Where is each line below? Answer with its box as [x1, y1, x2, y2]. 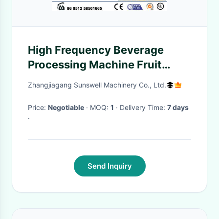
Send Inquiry [87, 161, 132, 171]
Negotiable [48, 103, 84, 111]
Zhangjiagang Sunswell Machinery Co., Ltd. [28, 81, 166, 89]
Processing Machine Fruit [28, 58, 162, 71]
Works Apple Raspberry [28, 73, 152, 86]
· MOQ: [90, 103, 110, 111]
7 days [167, 103, 189, 111]
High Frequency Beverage [28, 44, 164, 56]
